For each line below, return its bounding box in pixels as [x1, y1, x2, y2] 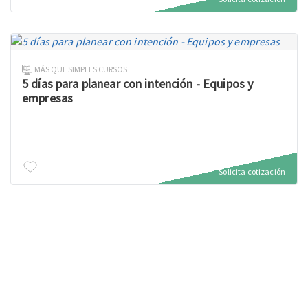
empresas [22, 90, 74, 106]
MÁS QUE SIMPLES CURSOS [34, 64, 128, 74]
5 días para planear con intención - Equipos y [22, 76, 254, 91]
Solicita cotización [219, 166, 285, 177]
